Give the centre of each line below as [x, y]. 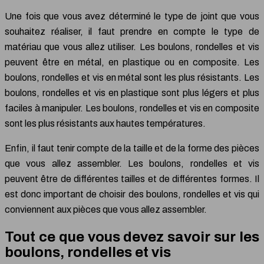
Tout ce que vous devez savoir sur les [132, 237]
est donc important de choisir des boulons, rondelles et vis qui [132, 194]
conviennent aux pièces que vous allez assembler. [106, 209]
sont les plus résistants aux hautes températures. [105, 123]
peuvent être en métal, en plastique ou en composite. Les [132, 62]
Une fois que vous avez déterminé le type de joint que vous [132, 16]
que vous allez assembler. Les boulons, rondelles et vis [132, 163]
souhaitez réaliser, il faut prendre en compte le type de [132, 31]
